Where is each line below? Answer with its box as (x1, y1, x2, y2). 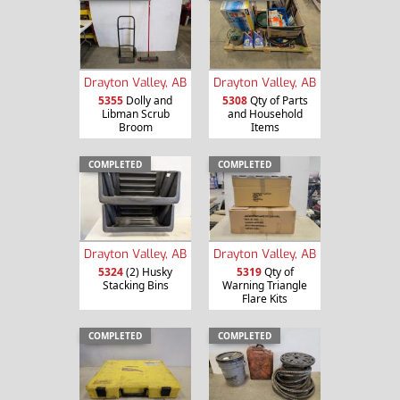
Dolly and (123, 93, 172, 109)
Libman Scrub (101, 106, 170, 122)
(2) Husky (123, 263, 172, 279)
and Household (227, 106, 303, 122)
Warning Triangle (222, 277, 307, 293)
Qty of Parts (246, 93, 308, 109)
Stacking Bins (102, 277, 169, 293)
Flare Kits (242, 290, 287, 306)
